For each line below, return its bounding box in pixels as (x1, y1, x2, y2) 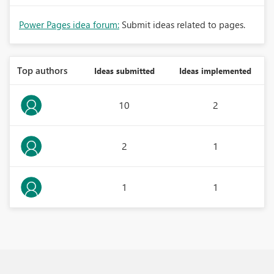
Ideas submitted (94, 65, 155, 76)
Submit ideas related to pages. (122, 18, 245, 31)
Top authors (17, 64, 67, 76)
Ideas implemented (179, 65, 251, 76)
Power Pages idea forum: (19, 18, 119, 31)
